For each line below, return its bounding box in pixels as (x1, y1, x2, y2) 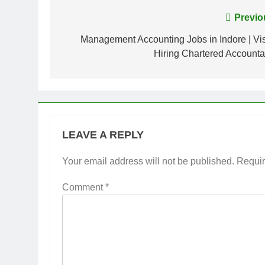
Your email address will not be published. (62, 156, 234, 166)
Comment (62, 182, 105, 192)
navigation (61, 33, 132, 50)
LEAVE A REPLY (62, 128, 144, 141)
